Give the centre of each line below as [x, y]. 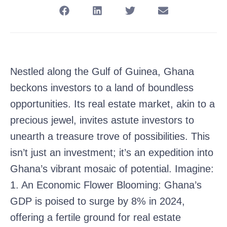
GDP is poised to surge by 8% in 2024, [98, 201]
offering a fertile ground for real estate [96, 217]
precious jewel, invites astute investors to [102, 120]
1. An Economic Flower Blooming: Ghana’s [106, 185]
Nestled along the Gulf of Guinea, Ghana [102, 71]
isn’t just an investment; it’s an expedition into [112, 152]
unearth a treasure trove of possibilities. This [110, 136]
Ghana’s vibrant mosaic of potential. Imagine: [112, 168]
